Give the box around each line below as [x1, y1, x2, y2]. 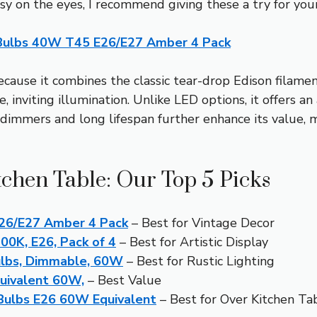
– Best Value [84, 272, 161, 289]
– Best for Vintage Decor [128, 214, 275, 232]
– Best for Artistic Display [116, 234, 268, 251]
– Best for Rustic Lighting [123, 253, 275, 270]
